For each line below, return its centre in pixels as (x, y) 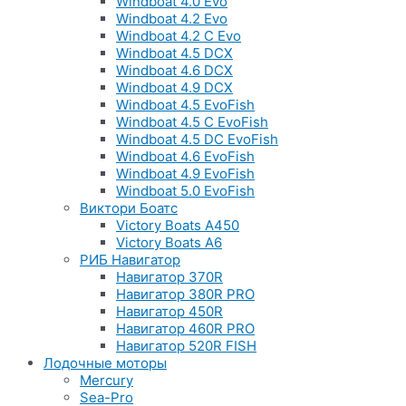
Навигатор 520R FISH (186, 346)
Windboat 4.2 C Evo (179, 36)
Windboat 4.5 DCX (174, 53)
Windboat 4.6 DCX (174, 70)
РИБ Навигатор (130, 260)
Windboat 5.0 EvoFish (185, 191)
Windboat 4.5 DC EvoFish (197, 139)
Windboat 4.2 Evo (172, 19)
